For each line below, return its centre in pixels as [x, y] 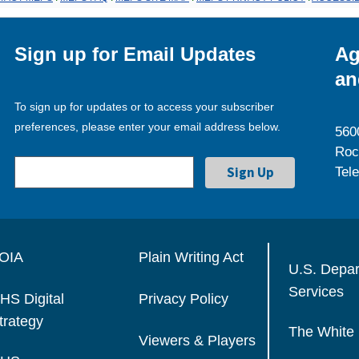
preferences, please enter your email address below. [148, 126]
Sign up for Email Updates [135, 54]
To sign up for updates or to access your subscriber [145, 106]
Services [317, 290]
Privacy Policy [183, 298]
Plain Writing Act [191, 257]
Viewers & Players [197, 340]
